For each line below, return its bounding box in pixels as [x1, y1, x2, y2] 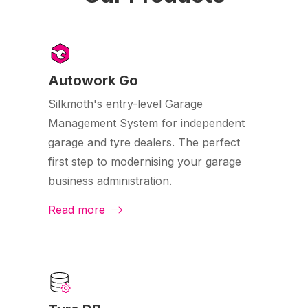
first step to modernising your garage [48, 155, 241, 169]
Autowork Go [48, 72, 138, 89]
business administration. [48, 174, 172, 188]
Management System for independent [48, 116, 245, 131]
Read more [48, 203, 109, 217]
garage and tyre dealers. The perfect [48, 135, 240, 150]
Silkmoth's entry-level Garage [48, 97, 203, 111]
